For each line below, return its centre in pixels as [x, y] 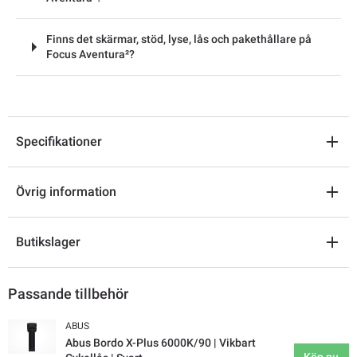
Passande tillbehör [68, 294]
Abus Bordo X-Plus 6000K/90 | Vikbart [161, 343]
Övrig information [66, 192]
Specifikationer [59, 142]
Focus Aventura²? [90, 54]
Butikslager [48, 242]
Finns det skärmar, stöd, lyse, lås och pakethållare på [179, 39]
